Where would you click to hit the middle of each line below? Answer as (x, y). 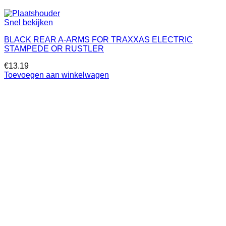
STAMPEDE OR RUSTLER (54, 49)
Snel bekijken (29, 22)
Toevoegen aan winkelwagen (56, 75)
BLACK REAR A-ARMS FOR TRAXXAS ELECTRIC (98, 40)
